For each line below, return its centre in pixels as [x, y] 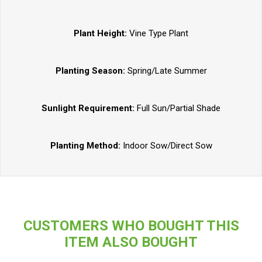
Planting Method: [86, 146]
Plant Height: [100, 34]
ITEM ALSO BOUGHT [131, 242]
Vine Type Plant [158, 34]
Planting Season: [90, 71]
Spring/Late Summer [166, 71]
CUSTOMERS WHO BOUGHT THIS [131, 226]
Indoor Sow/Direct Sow [167, 146]
